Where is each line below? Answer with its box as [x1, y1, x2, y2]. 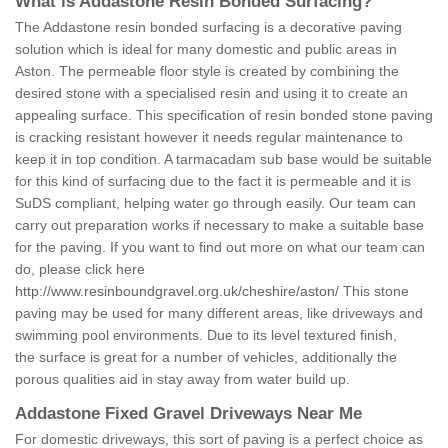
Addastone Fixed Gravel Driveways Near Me [15, 404, 362, 424]
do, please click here [15, 261, 145, 278]
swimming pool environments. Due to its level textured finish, [15, 327, 397, 344]
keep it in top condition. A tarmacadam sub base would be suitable [15, 151, 432, 168]
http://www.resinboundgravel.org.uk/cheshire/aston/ [15, 283, 339, 300]
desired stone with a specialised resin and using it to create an [15, 85, 408, 102]
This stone [339, 283, 409, 300]
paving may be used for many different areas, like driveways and [15, 305, 423, 322]
